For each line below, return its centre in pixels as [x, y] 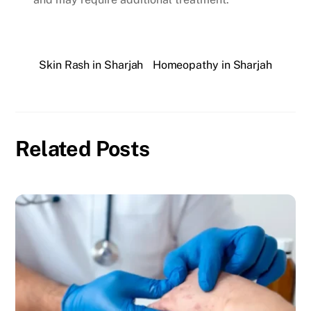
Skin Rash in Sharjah [91, 65]
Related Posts [83, 148]
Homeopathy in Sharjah [212, 65]
